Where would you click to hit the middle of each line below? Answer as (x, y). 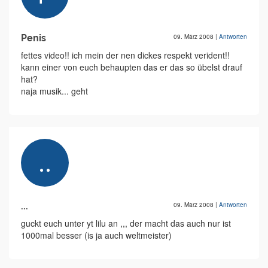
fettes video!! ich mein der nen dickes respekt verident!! (125, 55)
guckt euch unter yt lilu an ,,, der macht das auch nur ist (126, 223)
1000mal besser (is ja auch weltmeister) (96, 235)
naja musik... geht (54, 91)
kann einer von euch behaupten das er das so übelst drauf (132, 67)
